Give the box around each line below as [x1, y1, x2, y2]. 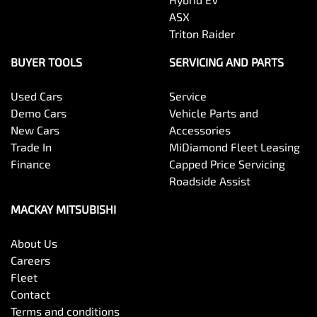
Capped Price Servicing [169, 157, 285, 171]
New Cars [11, 123, 59, 137]
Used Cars [11, 89, 62, 103]
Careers [11, 253, 50, 267]
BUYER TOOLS [11, 55, 82, 69]
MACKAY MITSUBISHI [11, 202, 116, 217]
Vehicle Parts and [169, 106, 258, 120]
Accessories [169, 123, 231, 137]
